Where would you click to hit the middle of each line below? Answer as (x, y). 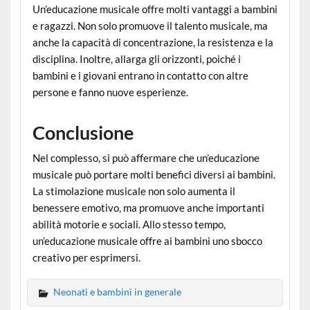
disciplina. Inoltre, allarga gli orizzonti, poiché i (136, 59)
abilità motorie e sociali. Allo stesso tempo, (129, 225)
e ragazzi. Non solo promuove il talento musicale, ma (150, 26)
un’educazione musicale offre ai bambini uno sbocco (147, 241)
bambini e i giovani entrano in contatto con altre (140, 76)
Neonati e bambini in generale (117, 292)
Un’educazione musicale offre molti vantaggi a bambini (155, 9)
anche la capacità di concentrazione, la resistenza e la (153, 43)
